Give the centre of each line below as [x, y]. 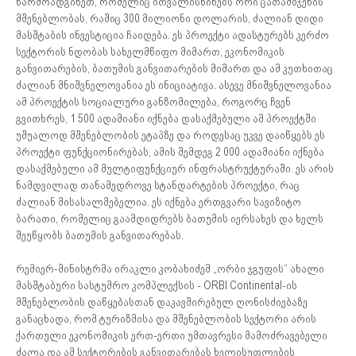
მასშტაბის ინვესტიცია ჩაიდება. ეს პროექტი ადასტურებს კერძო [172, 35]
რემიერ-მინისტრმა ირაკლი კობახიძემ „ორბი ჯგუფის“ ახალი [170, 269]
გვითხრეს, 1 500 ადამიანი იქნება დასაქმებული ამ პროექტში [166, 118]
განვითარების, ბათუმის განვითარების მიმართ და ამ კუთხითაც [174, 68]
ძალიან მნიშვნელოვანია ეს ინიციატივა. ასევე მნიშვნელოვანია [174, 85]
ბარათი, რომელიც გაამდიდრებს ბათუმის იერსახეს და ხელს [170, 219]
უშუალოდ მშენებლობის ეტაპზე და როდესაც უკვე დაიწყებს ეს [170, 135]
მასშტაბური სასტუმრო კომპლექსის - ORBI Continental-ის [157, 285]
